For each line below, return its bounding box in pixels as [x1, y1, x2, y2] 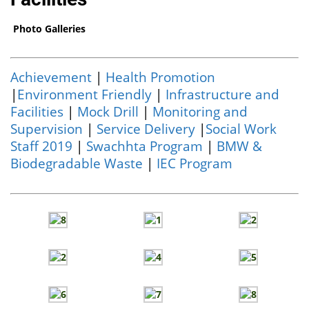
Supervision [10, 119, 83, 137]
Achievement [10, 68, 92, 86]
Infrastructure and [166, 85, 280, 103]
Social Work [206, 119, 277, 137]
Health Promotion [106, 68, 216, 86]
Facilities [10, 102, 64, 120]
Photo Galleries [10, 21, 86, 35]
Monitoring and [152, 102, 248, 120]
